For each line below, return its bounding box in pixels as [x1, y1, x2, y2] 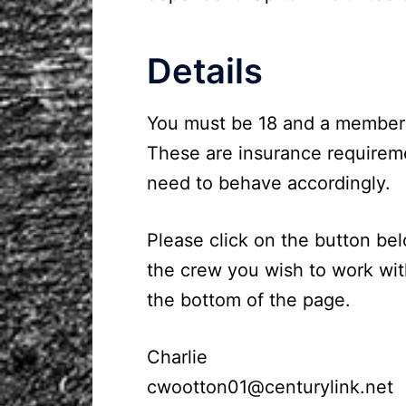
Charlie [147, 345, 208, 368]
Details [147, 49, 263, 92]
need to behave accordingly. [147, 171, 391, 194]
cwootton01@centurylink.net [147, 375, 393, 398]
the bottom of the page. [147, 288, 351, 311]
